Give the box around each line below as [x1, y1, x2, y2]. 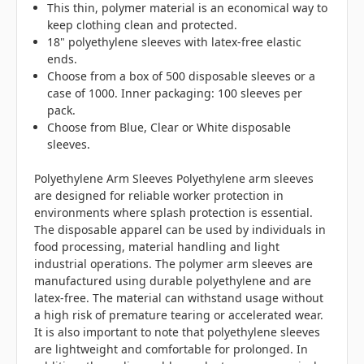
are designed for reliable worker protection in [34, 188, 284, 203]
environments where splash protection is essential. [34, 205, 313, 220]
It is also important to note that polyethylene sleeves [34, 324, 320, 340]
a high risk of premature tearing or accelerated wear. [34, 307, 323, 323]
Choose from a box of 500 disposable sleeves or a [47, 68, 316, 84]
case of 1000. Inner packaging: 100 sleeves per [47, 85, 303, 101]
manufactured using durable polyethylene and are [34, 273, 311, 288]
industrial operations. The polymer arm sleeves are [34, 256, 313, 271]
